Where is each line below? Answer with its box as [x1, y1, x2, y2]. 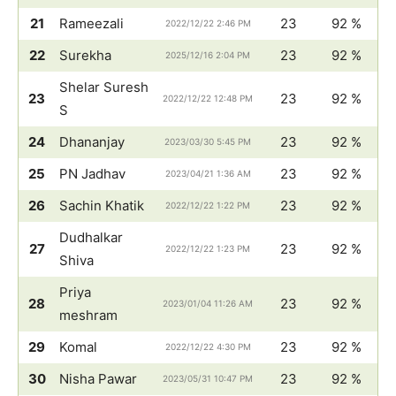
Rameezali [59, 15, 124, 32]
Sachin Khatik [59, 197, 144, 214]
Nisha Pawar [59, 370, 137, 387]
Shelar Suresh [59, 79, 148, 95]
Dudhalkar [59, 229, 123, 246]
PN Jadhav [59, 165, 126, 182]
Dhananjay [59, 133, 125, 150]
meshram [59, 307, 118, 324]
